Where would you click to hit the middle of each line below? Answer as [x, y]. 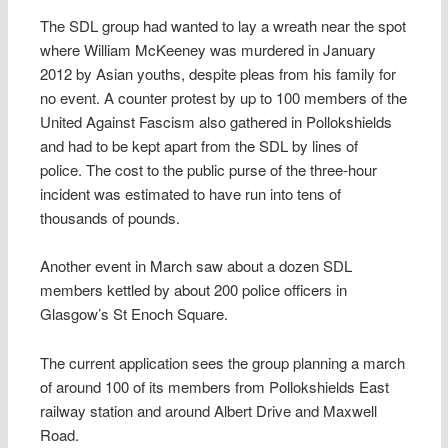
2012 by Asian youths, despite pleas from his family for [218, 73]
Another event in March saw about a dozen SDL [196, 266]
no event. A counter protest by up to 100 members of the [224, 97]
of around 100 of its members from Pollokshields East [215, 386]
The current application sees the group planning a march [223, 362]
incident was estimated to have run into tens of [191, 193]
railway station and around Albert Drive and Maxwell [209, 410]
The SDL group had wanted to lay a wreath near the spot [223, 25]
